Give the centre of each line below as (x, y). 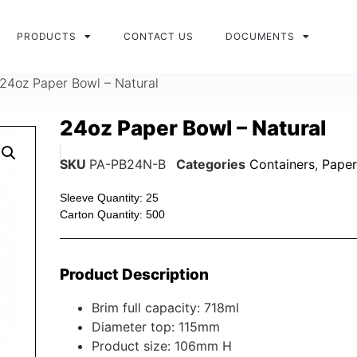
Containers (282, 164)
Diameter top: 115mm (156, 327)
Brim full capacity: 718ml (165, 308)
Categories (211, 164)
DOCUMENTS (260, 36)
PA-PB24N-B (127, 164)
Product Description (134, 275)
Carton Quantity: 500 (112, 214)
